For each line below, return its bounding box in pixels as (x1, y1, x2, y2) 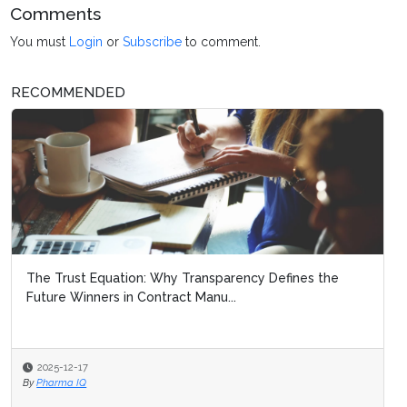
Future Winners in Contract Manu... (26, 289, 236, 304)
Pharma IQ (36, 377, 87, 389)
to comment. (182, 34, 262, 49)
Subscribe (123, 34, 183, 49)
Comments (10, 3, 102, 24)
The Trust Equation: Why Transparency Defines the (26, 270, 339, 285)
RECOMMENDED (11, 84, 125, 101)
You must (10, 34, 70, 49)
